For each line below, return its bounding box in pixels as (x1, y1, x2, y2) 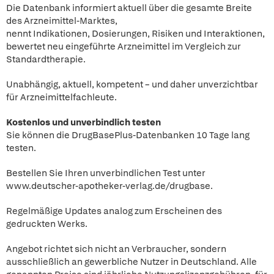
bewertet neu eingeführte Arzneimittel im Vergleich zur (6, 40, 241, 53)
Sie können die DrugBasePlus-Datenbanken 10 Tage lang (6, 129, 250, 141)
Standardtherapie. (6, 53, 86, 65)
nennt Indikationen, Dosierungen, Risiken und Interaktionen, (6, 28, 265, 40)
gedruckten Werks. (6, 218, 87, 230)
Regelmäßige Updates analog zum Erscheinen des (6, 205, 222, 217)
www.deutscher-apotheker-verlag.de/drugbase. (6, 180, 213, 192)
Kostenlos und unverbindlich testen (6, 116, 161, 128)
